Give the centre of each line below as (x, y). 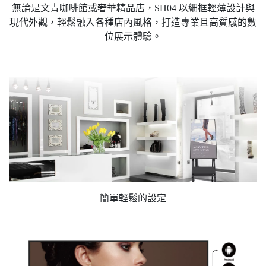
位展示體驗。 (133, 36)
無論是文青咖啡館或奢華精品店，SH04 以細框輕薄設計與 (133, 8)
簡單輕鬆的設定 (133, 198)
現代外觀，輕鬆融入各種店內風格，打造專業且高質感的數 (133, 22)
